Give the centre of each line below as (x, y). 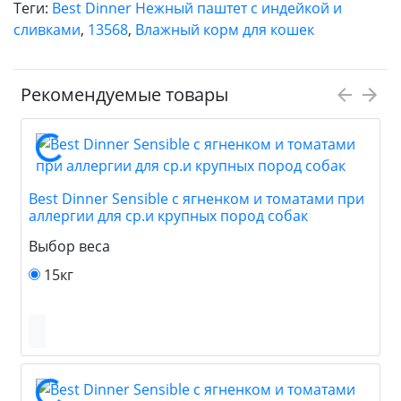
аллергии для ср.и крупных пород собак (168, 215)
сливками (47, 29)
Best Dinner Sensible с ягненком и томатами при (196, 198)
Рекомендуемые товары (124, 94)
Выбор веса (69, 246)
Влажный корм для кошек (225, 29)
